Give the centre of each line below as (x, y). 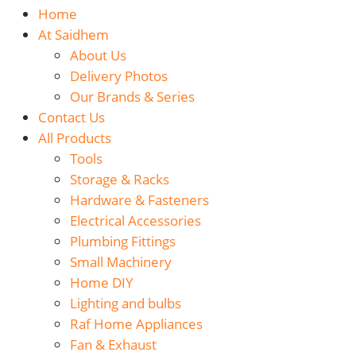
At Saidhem (74, 35)
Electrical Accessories (135, 221)
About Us (98, 56)
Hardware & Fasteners (139, 200)
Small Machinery (121, 262)
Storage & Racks (120, 180)
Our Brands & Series (132, 97)
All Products (75, 138)
